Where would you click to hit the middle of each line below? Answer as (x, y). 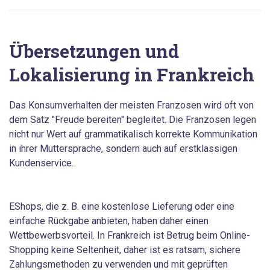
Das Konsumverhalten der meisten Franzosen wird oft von (131, 105)
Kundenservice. (41, 163)
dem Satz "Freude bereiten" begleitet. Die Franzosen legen (133, 119)
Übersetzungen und (94, 51)
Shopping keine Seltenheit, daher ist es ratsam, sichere (125, 250)
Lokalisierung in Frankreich (132, 75)
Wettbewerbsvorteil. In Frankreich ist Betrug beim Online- (130, 235)
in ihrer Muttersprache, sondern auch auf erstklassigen (123, 148)
